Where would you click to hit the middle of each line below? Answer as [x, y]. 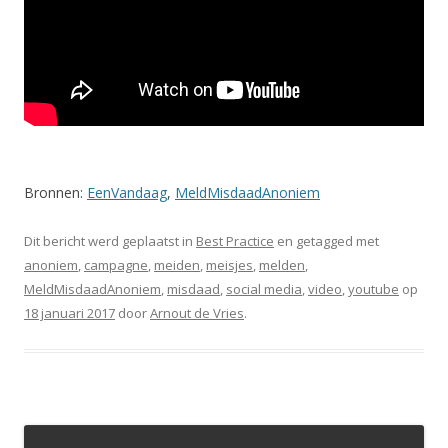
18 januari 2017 [69, 313]
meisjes [229, 265]
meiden [177, 265]
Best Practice [235, 241]
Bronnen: [55, 193]
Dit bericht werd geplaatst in [110, 241]
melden [282, 265]
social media [264, 289]
